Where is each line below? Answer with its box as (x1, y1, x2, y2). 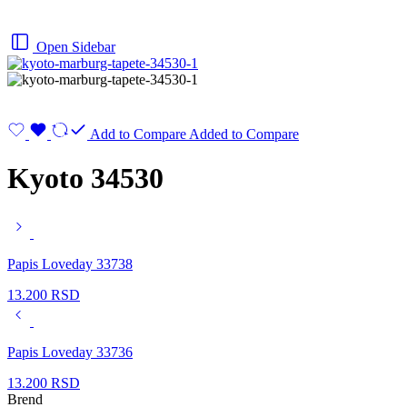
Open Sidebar (36, 39, 115, 55)
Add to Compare (90, 126, 186, 142)
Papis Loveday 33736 (7, 343, 133, 360)
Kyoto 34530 (7, 162, 164, 195)
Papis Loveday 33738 (7, 255, 133, 272)
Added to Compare (189, 126, 299, 142)
